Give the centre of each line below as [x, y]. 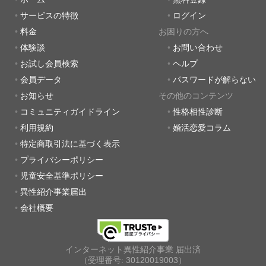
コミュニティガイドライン [70, 112]
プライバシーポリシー [62, 160]
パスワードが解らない [214, 80]
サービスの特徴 [49, 15]
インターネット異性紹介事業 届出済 [133, 249]
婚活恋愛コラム [202, 128]
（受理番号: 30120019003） [133, 260]
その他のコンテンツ [196, 96]
